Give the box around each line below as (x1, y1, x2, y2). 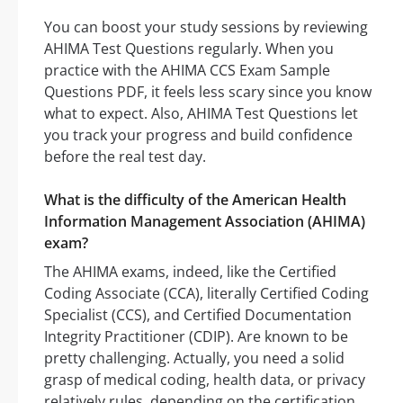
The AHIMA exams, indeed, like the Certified (44, 262, 336, 282)
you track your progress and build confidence (44, 125, 353, 146)
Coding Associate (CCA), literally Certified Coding (44, 283, 369, 304)
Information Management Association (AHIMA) (44, 211, 365, 232)
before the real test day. (44, 147, 206, 167)
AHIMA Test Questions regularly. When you (44, 39, 334, 59)
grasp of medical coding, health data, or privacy (44, 370, 365, 390)
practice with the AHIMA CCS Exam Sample (44, 60, 330, 81)
